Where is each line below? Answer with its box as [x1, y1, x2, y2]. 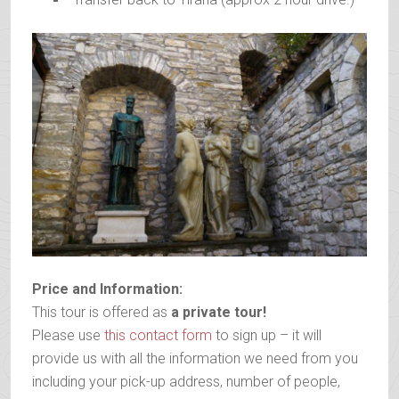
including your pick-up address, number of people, [32, 372, 340, 390]
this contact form [104, 326, 212, 344]
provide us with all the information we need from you [32, 349, 358, 367]
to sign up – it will [212, 326, 322, 344]
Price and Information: [32, 280, 183, 297]
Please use [32, 326, 104, 344]
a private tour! [167, 303, 270, 321]
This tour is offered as [32, 303, 167, 321]
